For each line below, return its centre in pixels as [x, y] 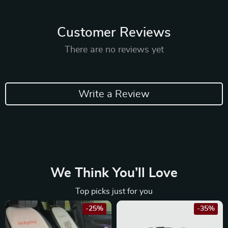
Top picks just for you [114, 191]
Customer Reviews [114, 33]
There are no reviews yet [114, 50]
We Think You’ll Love [114, 173]
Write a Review [114, 94]
